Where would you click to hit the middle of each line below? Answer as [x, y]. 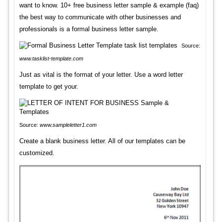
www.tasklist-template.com [51, 59]
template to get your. [49, 87]
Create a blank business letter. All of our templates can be [102, 141]
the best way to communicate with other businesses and [100, 17]
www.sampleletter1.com [68, 125]
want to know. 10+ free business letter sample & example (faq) [109, 5]
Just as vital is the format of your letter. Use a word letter [101, 75]
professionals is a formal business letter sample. [89, 29]
